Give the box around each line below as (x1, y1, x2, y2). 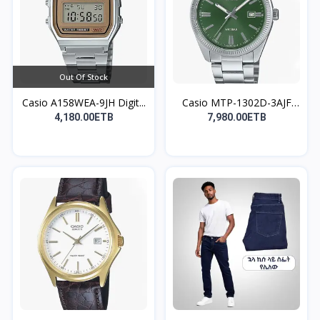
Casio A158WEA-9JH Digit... (21, 95, 146, 109)
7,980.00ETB (206, 111, 266, 123)
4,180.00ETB (54, 111, 114, 123)
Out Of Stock (59, 71, 108, 82)
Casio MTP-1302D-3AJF (181, 95, 291, 109)
